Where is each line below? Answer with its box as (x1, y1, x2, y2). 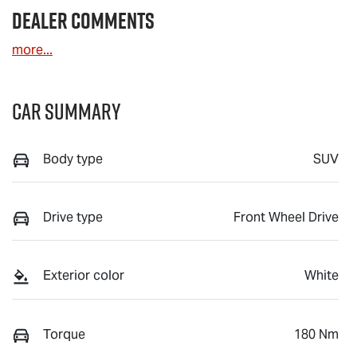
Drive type (43, 208, 103, 226)
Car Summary (12, 95, 121, 127)
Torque (43, 325, 85, 343)
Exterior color (43, 267, 124, 284)
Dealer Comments (12, 4, 155, 37)
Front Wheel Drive (233, 208, 339, 226)
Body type (43, 150, 103, 167)
